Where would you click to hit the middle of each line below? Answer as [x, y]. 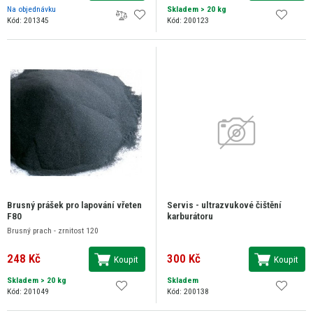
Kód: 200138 [188, 292]
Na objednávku [31, 9]
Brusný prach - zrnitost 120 [53, 231]
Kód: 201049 [28, 292]
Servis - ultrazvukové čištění [224, 205]
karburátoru [190, 216]
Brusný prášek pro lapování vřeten [74, 205]
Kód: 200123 [188, 21]
